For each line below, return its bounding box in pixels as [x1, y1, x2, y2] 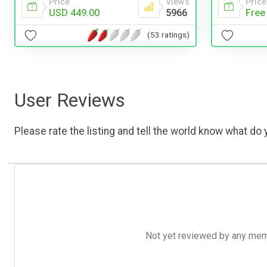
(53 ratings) [147, 30, 190, 40]
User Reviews [14, 88, 125, 111]
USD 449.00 [49, 7, 100, 18]
